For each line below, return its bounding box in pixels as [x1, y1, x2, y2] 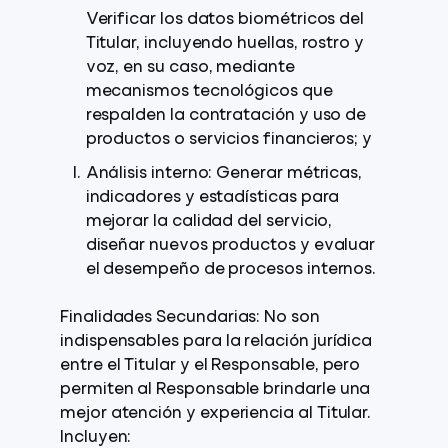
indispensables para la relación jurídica [60, 334, 373, 350]
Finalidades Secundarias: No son [60, 310, 320, 326]
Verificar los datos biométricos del [85, 12, 365, 28]
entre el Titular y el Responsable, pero [60, 358, 361, 374]
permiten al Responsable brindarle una [60, 382, 371, 398]
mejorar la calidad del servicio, [85, 214, 333, 230]
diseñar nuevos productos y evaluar [85, 238, 376, 254]
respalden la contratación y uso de [85, 108, 367, 124]
